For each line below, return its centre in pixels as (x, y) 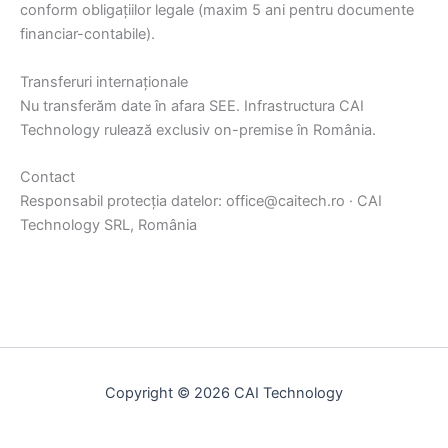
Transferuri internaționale (104, 81)
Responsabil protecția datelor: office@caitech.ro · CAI (201, 200)
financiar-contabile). (87, 34)
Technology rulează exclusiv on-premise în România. (198, 129)
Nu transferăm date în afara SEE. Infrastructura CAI (192, 105)
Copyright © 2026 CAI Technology (224, 393)
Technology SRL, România (108, 224)
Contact (47, 176)
